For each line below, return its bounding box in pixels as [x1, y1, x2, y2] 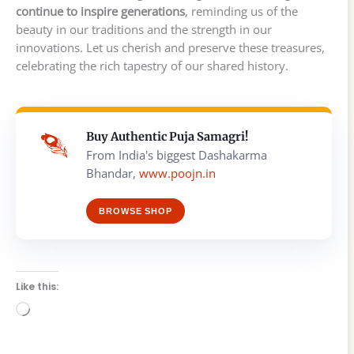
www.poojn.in [139, 165, 216, 182]
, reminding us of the [185, 3, 298, 20]
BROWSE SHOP [99, 206, 172, 217]
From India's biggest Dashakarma [86, 147, 267, 164]
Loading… [29, 302, 82, 318]
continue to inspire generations [16, 3, 185, 20]
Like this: [16, 280, 58, 294]
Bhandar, [86, 165, 139, 182]
